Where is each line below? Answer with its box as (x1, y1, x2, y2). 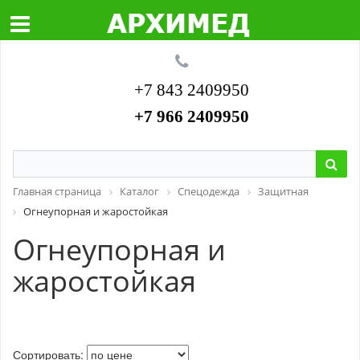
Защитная (258, 184, 309, 198)
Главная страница (13, 184, 101, 198)
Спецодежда (178, 184, 239, 198)
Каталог (120, 184, 159, 198)
